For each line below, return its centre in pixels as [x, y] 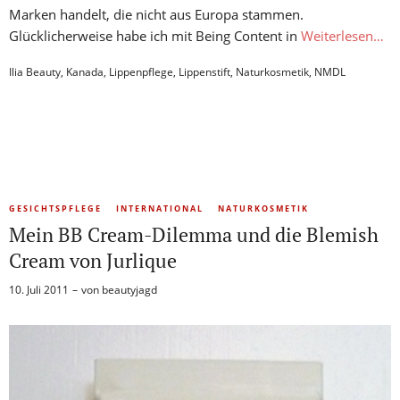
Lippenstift [204, 72]
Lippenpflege [141, 72]
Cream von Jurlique [93, 261]
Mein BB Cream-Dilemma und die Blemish [194, 235]
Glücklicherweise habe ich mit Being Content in [155, 36]
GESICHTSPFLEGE [55, 209]
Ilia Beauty [35, 72]
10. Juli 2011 [39, 290]
